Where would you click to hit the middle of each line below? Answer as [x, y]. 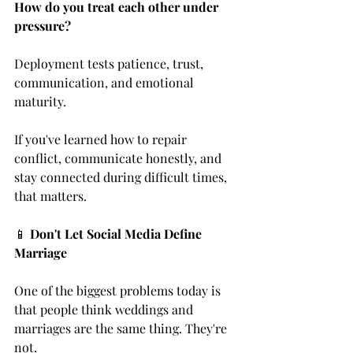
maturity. [40, 102]
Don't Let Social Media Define [117, 234]
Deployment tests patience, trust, [110, 64]
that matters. [50, 196]
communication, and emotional [106, 83]
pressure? [43, 26]
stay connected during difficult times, [122, 177]
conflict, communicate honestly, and [119, 158]
